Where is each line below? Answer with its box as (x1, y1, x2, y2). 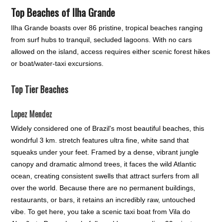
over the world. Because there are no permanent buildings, (11, 183, 196, 192)
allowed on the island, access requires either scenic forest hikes (11, 47, 211, 55)
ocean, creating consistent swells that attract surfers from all (11, 171, 199, 180)
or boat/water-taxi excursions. (11, 59, 104, 67)
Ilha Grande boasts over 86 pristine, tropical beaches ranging (11, 23, 203, 32)
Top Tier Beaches (11, 82, 68, 96)
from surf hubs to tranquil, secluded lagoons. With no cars (11, 35, 192, 44)
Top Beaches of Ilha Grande (11, 4, 115, 20)
